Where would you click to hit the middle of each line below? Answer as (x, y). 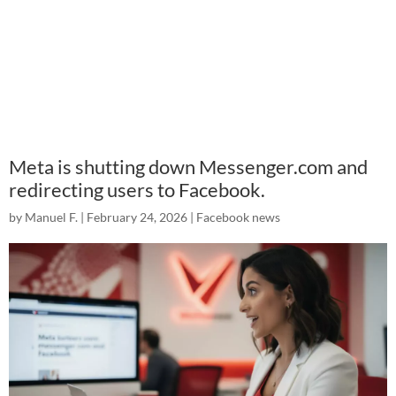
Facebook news (238, 217)
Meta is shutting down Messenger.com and (188, 167)
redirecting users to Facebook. (137, 190)
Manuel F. (51, 217)
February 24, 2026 (137, 217)
